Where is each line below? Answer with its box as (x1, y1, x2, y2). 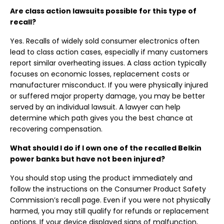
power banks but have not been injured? (10, 154, 165, 164)
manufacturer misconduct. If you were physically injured (10, 80, 208, 90)
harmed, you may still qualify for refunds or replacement (10, 206, 209, 216)
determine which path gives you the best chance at (10, 113, 193, 123)
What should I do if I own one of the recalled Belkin (10, 143, 201, 153)
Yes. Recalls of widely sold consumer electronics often (10, 36, 199, 46)
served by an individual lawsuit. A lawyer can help (10, 102, 180, 112)
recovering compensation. (10, 124, 102, 134)
